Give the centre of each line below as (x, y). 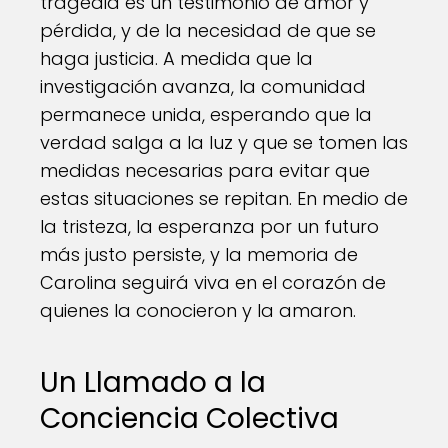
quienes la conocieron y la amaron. (198, 310)
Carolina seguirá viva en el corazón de (213, 282)
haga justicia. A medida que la (176, 58)
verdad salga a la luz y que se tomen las (224, 142)
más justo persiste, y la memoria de (199, 254)
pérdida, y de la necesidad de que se (208, 30)
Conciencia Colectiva (189, 418)
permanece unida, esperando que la (206, 114)
